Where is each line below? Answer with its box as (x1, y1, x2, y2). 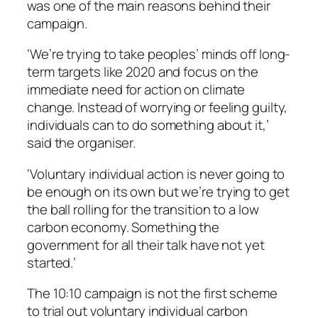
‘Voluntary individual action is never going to (27, 164, 285, 183)
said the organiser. (27, 133, 136, 153)
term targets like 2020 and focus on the (27, 62, 259, 82)
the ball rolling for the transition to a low (27, 199, 259, 219)
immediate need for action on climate (27, 80, 246, 99)
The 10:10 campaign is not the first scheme (27, 284, 278, 303)
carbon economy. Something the (27, 217, 220, 236)
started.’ (27, 253, 77, 272)
